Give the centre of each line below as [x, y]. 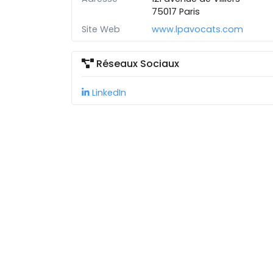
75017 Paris [176, 12]
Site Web [101, 29]
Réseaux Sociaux [136, 64]
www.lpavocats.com [198, 29]
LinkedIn [108, 93]
